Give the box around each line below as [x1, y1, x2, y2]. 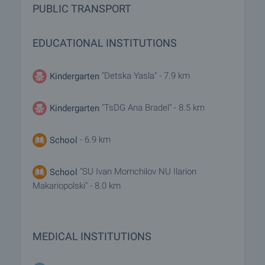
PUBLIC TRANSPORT [33, 2, 131, 15]
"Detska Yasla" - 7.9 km [99, 70, 190, 82]
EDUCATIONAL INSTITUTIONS [33, 37, 177, 49]
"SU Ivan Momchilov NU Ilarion [80, 166, 196, 177]
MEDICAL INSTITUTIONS [33, 230, 151, 243]
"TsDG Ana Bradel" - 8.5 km [102, 102, 205, 114]
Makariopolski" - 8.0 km [33, 180, 121, 191]
